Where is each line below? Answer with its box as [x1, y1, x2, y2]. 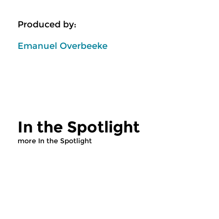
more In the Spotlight [18, 136, 92, 145]
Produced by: [18, 19, 76, 30]
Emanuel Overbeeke [18, 40, 108, 51]
